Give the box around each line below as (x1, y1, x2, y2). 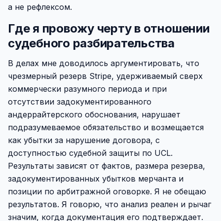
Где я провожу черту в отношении (8, 21, 210, 36)
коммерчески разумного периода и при (8, 84, 167, 94)
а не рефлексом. (8, 2, 72, 12)
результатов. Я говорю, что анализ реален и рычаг (8, 199, 211, 209)
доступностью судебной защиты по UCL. (8, 148, 173, 158)
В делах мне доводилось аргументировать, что (8, 58, 199, 68)
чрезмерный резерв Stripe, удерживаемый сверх (8, 71, 203, 81)
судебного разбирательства (8, 36, 175, 50)
